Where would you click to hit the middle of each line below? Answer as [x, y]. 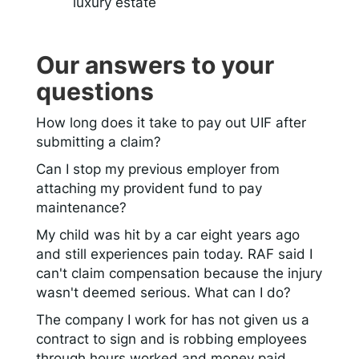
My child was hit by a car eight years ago [168, 234]
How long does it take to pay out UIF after [171, 122]
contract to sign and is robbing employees [171, 339]
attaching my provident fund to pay [149, 188]
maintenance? [81, 207]
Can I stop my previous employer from [158, 169]
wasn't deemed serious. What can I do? [163, 292]
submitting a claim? [99, 141]
